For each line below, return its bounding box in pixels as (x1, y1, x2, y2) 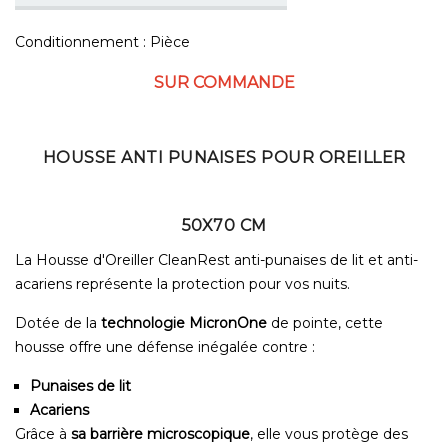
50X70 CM (181, 215, 267, 235)
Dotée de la (15, 313, 101, 332)
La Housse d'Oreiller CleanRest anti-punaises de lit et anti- (15, 250, 418, 269)
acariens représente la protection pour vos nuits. (15, 274, 350, 293)
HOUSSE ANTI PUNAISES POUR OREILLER (42, 147, 406, 167)
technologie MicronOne (101, 313, 267, 332)
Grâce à (15, 424, 71, 443)
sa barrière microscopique (71, 424, 250, 443)
